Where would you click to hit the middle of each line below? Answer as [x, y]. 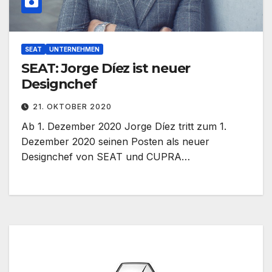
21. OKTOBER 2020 [72, 107]
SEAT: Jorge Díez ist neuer [106, 69]
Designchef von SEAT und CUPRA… [106, 157]
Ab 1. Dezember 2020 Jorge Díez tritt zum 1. [124, 127]
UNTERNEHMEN [74, 49]
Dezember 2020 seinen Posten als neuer [115, 142]
